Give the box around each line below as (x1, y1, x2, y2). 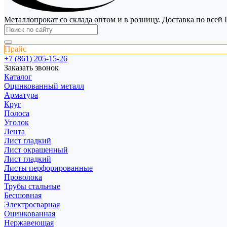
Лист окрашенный (4, 145, 68, 154)
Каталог (4, 72, 32, 81)
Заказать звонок (4, 63, 59, 72)
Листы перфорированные (4, 163, 93, 172)
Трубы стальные (4, 181, 60, 191)
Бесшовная (4, 191, 42, 200)
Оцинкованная (4, 209, 55, 218)
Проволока (4, 172, 42, 181)
